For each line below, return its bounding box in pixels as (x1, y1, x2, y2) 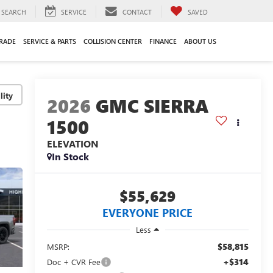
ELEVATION (46, 137, 99, 151)
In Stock (51, 150, 89, 163)
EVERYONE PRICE (102, 205, 193, 221)
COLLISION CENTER (83, 36, 142, 46)
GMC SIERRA (95, 93, 209, 118)
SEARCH (1, 7, 26, 16)
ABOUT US (184, 36, 216, 46)
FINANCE (149, 36, 177, 46)
